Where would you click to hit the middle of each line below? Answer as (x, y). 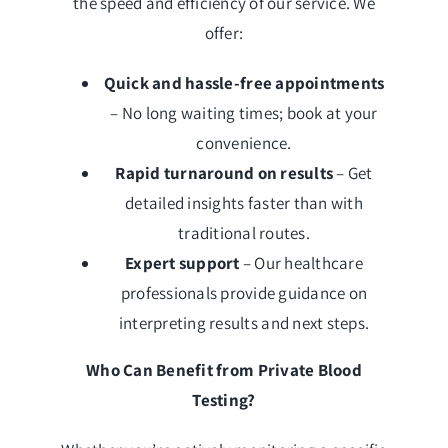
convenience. (244, 143)
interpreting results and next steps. (244, 323)
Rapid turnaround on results (224, 173)
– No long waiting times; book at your (244, 113)
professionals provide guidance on (244, 293)
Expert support (182, 263)
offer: (224, 33)
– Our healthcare (301, 263)
